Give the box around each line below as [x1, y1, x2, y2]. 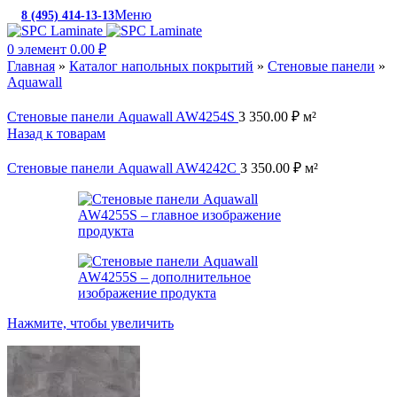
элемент [18, 42, 66, 57]
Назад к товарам [7, 126, 105, 141]
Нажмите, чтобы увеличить [7, 315, 174, 331]
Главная [7, 58, 55, 74]
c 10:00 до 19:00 [301, 9, 390, 22]
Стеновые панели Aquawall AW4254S [7, 109, 238, 124]
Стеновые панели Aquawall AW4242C [7, 160, 240, 175]
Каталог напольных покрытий [69, 58, 253, 74]
